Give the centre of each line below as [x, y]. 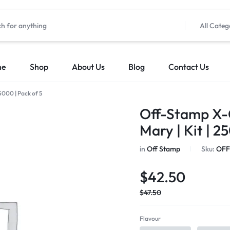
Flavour [150, 218]
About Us [88, 67]
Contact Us [189, 67]
